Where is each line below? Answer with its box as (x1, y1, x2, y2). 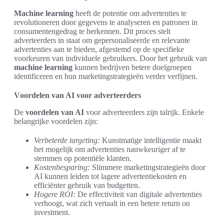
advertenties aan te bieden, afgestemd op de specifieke (14, 45, 184, 53)
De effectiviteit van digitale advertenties (75, 190, 202, 198)
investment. (34, 208, 70, 216)
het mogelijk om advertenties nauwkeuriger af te (34, 145, 185, 153)
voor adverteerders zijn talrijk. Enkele (84, 108, 204, 116)
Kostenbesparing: (34, 163, 90, 171)
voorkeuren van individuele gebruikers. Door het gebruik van (14, 54, 207, 62)
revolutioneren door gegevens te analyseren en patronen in (14, 18, 197, 26)
